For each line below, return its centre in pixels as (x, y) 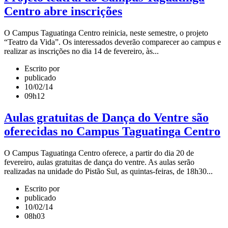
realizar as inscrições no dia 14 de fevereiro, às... (81, 51)
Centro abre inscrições (63, 11)
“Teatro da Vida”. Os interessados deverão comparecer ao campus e (112, 42)
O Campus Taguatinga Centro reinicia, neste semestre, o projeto (106, 33)
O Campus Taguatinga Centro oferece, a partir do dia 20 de (99, 153)
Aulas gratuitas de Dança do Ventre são (106, 117)
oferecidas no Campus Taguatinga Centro (112, 131)
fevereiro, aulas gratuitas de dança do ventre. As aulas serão (99, 162)
